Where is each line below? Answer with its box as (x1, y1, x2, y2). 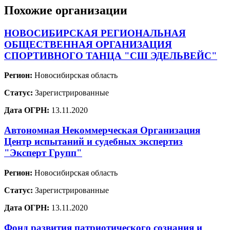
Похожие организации (4, 3, 127, 17)
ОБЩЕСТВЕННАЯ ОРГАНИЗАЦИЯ (4, 39, 172, 50)
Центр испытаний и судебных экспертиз (4, 136, 183, 147)
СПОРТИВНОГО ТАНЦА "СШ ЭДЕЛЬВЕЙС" (4, 50, 217, 61)
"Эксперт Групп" (4, 147, 82, 159)
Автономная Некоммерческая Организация (4, 125, 200, 136)
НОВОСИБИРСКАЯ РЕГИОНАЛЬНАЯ (4, 27, 186, 39)
